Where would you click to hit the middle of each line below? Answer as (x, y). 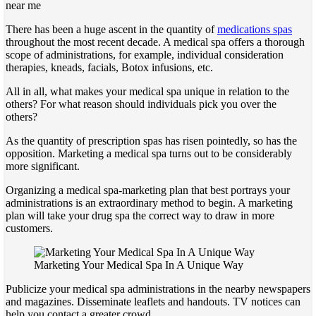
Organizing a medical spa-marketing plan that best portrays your (148, 190)
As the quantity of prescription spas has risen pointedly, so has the (151, 140)
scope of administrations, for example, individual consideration (145, 54)
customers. (29, 228)
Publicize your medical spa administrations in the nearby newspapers (158, 288)
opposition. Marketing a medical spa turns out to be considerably (149, 153)
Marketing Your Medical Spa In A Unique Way (139, 265)
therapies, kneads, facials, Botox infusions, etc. (109, 67)
